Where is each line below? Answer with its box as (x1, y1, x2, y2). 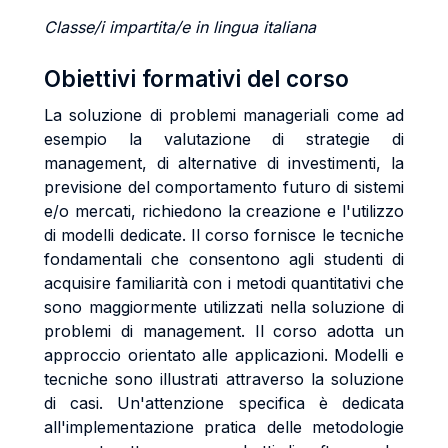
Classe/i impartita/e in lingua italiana (44, 17, 316, 37)
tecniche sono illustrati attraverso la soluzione (44, 369, 404, 389)
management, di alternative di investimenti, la (44, 153, 404, 173)
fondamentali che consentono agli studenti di (44, 249, 404, 269)
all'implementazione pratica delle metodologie (44, 417, 404, 437)
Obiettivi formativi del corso (44, 65, 349, 92)
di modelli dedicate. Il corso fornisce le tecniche (44, 225, 404, 245)
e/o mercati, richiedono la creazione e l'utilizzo (44, 201, 404, 221)
